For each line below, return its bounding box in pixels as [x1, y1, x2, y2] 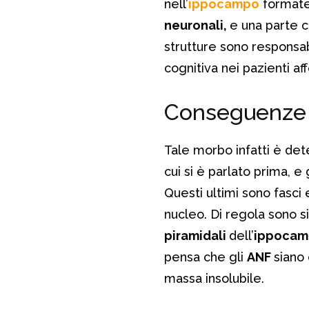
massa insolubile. [164, 270, 264, 286]
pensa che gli [164, 249, 247, 264]
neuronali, [164, 17, 230, 32]
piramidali [164, 228, 229, 243]
